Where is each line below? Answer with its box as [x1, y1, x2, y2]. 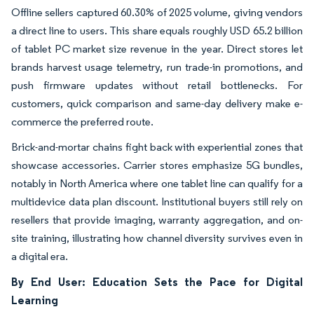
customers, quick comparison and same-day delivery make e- [11, 96, 303, 110]
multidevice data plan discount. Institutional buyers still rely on [11, 194, 303, 208]
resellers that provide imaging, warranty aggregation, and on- [11, 212, 303, 226]
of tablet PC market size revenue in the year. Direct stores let [11, 41, 303, 55]
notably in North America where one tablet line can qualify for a [11, 176, 303, 190]
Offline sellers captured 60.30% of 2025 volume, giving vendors [11, 5, 303, 19]
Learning [11, 292, 58, 307]
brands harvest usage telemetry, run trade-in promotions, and [11, 60, 303, 74]
